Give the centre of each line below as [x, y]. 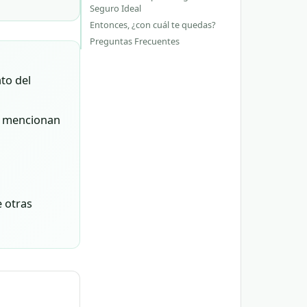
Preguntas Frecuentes [135, 41]
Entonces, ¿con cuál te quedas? [153, 25]
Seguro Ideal [115, 8]
